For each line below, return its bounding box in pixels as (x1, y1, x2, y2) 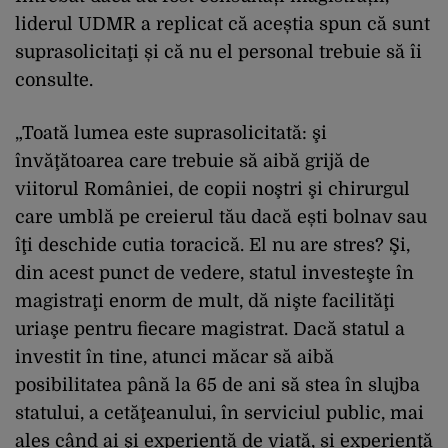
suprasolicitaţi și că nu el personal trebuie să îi (15, 41, 422, 62)
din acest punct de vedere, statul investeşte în (15, 262, 414, 283)
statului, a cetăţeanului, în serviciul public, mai (15, 402, 424, 423)
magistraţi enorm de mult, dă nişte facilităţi (15, 290, 395, 311)
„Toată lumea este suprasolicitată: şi (15, 122, 327, 143)
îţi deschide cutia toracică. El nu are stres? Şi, (15, 234, 410, 255)
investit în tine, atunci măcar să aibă (15, 346, 334, 367)
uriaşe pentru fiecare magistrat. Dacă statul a (15, 318, 405, 339)
